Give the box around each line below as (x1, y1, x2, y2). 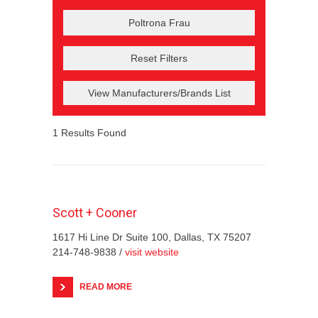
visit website (125, 246, 179, 258)
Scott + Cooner (53, 204, 137, 220)
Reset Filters (131, 52, 187, 64)
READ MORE (79, 281, 132, 292)
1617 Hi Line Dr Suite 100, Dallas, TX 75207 (53, 231, 251, 243)
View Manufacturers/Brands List (87, 87, 231, 99)
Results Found (58, 126, 126, 138)
